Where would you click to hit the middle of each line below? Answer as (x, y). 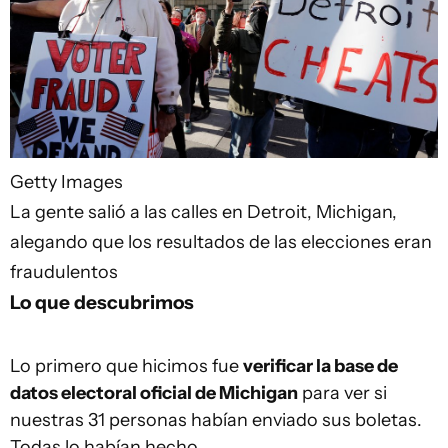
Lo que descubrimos (102, 302)
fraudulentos (64, 272)
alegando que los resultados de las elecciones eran (221, 242)
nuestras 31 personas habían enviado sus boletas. (216, 420)
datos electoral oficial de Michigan (154, 393)
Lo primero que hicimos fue (126, 366)
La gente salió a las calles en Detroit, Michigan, (203, 212)
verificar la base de (320, 366)
